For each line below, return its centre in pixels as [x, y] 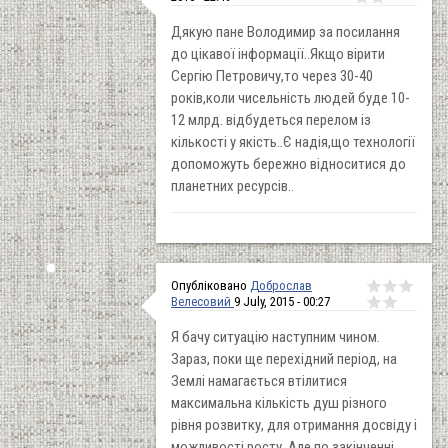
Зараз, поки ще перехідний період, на [284, 358]
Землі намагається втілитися [259, 380]
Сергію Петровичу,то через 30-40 [272, 75]
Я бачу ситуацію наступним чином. [275, 336]
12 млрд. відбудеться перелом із [271, 119]
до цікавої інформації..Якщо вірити [278, 53]
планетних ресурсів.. [232, 185]
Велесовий [202, 301]
